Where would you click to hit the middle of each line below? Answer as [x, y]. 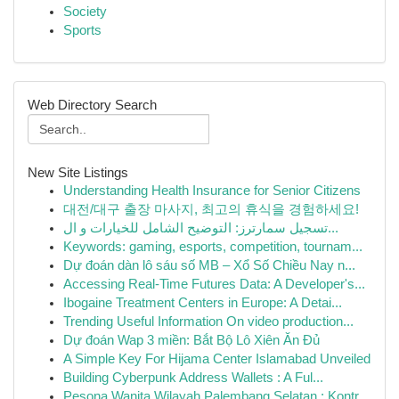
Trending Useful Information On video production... [208, 322]
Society [85, 12]
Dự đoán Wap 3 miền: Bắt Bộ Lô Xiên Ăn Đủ [191, 340]
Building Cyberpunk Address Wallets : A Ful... [193, 378]
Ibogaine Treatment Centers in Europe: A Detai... [203, 303]
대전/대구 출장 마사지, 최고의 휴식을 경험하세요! [211, 209]
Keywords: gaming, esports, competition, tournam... [213, 247]
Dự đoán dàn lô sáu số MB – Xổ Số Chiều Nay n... [209, 265]
